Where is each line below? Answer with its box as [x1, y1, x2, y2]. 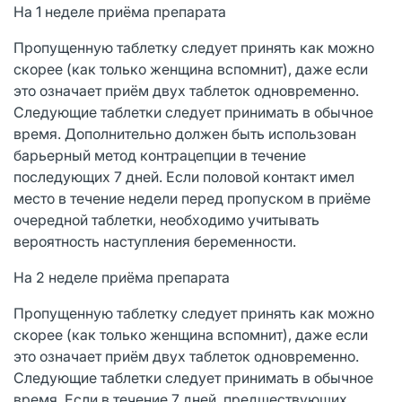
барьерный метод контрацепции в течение [13, 145, 306, 164]
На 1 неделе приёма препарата [13, 2, 226, 21]
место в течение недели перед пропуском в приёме [13, 188, 371, 207]
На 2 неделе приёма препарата [13, 267, 230, 286]
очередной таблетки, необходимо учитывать [13, 210, 319, 229]
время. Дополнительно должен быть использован [13, 124, 356, 143]
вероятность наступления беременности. [13, 232, 296, 250]
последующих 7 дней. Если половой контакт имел [13, 167, 354, 186]
